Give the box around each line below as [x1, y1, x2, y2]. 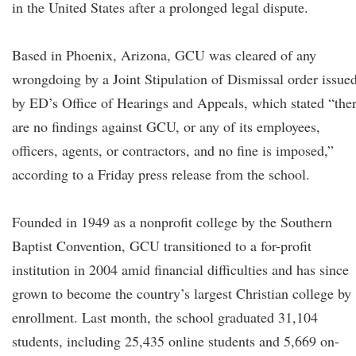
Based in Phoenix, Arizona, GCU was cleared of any [12, 45, 316, 64]
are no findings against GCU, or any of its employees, [12, 117, 320, 136]
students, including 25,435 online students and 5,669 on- [12, 331, 339, 350]
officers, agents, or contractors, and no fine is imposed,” [12, 141, 334, 160]
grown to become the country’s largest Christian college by [12, 284, 351, 303]
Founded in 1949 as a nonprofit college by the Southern [12, 212, 332, 231]
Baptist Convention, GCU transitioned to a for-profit [12, 236, 311, 255]
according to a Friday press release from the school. [12, 164, 310, 184]
